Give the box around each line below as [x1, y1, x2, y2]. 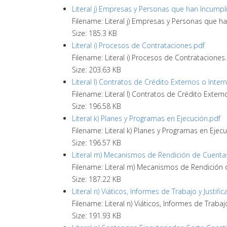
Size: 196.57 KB [72, 138, 121, 147]
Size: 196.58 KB [72, 101, 121, 111]
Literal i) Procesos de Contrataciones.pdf [72, 41, 205, 50]
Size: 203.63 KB [72, 65, 121, 74]
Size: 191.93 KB [72, 211, 121, 220]
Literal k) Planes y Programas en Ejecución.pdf [72, 113, 220, 123]
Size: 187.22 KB [72, 174, 121, 184]
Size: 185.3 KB [72, 28, 117, 38]
